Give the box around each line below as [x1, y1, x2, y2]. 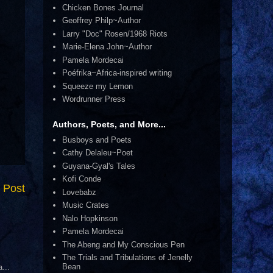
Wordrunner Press [62, 94, 126, 104]
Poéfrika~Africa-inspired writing [62, 68, 172, 78]
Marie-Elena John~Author [62, 42, 152, 52]
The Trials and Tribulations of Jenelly [62, 253, 193, 263]
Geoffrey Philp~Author [62, 16, 141, 26]
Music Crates [62, 200, 110, 210]
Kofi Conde [62, 174, 102, 184]
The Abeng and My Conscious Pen [62, 239, 185, 249]
